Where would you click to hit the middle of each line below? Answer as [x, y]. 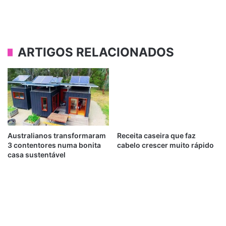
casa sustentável [37, 154]
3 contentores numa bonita [54, 145]
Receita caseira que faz [156, 135]
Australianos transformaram [57, 135]
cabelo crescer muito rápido [165, 145]
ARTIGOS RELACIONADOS [96, 52]
